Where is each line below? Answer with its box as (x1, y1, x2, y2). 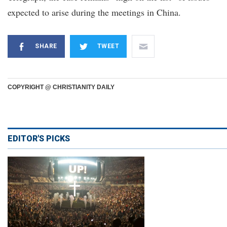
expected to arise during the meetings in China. (8, 6, 181, 18)
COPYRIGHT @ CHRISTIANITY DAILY (8, 84, 115, 91)
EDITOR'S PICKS (8, 134, 70, 143)
